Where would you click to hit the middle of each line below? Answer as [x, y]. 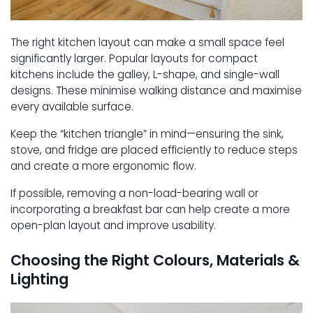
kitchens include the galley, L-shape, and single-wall [145, 74]
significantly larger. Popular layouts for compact [134, 58]
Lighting [39, 279]
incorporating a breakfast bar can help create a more [150, 209]
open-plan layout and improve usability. [113, 225]
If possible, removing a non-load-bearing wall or [134, 193]
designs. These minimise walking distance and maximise [156, 90]
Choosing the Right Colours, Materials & [155, 260]
